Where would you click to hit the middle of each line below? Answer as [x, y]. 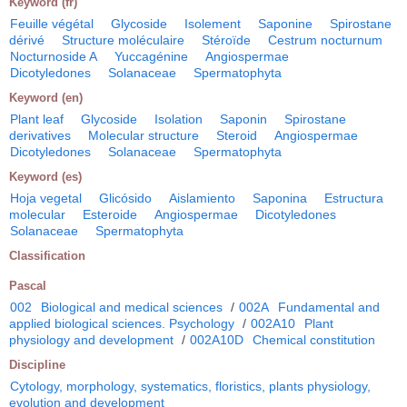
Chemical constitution [314, 340]
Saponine [285, 24]
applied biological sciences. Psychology [122, 324]
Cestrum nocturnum [325, 40]
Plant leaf [37, 119]
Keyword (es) [45, 177]
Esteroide [110, 215]
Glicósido [125, 199]
